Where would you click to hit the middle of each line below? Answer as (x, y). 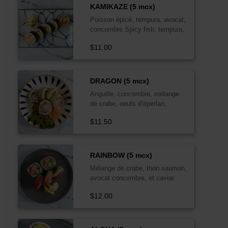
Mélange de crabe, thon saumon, (138, 168)
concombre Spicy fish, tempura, (137, 29)
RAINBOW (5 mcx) (121, 155)
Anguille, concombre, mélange (134, 94)
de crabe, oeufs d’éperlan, (128, 103)
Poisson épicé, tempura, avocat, (138, 19)
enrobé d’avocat (113, 113)
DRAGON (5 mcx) (119, 81)
